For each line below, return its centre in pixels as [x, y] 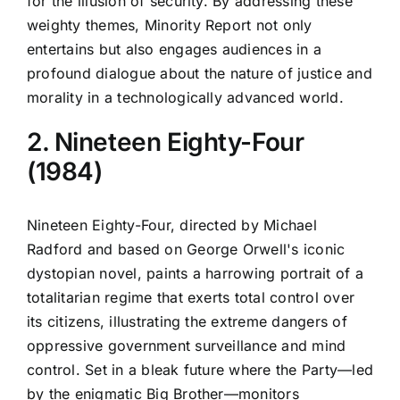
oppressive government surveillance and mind [187, 346]
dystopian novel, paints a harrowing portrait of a [195, 274]
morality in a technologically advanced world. [185, 97]
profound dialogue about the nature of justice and [200, 73]
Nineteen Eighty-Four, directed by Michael [172, 225]
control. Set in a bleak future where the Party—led [200, 370]
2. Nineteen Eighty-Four [166, 142]
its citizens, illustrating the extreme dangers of [187, 322]
